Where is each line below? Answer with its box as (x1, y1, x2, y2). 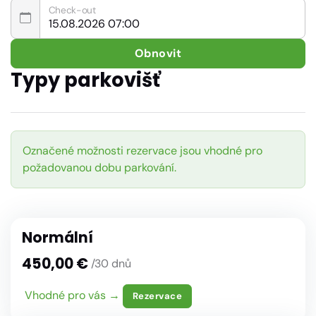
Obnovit (134, 45, 182, 61)
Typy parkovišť (11, 66, 160, 94)
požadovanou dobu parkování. (23, 160, 176, 176)
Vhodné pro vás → (25, 287, 120, 303)
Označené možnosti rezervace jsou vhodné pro (23, 143, 262, 159)
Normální (22, 227, 93, 248)
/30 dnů (91, 256, 131, 272)
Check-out (49, 4, 97, 16)
